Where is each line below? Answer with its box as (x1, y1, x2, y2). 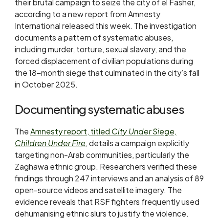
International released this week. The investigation (15, 21, 197, 31)
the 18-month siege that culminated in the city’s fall (15, 67, 199, 78)
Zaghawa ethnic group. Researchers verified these (15, 161, 197, 172)
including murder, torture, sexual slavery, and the (15, 44, 186, 54)
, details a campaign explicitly (86, 138, 189, 148)
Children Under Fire (15, 138, 86, 148)
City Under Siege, (111, 126, 176, 136)
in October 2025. (15, 79, 78, 89)
